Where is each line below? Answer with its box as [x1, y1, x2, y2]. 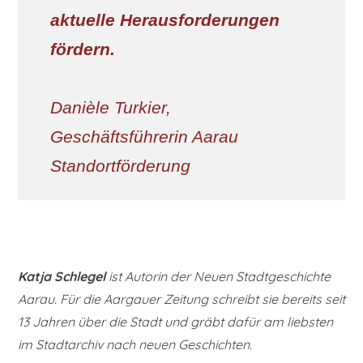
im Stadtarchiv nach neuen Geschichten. [18, 336, 252, 353]
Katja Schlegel [18, 268, 105, 285]
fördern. [50, 39, 115, 58]
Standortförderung [50, 156, 190, 175]
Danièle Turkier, [50, 97, 171, 117]
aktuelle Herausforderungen [50, 10, 280, 29]
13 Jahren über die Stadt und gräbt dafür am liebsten [18, 314, 333, 331]
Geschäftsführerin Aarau [50, 126, 238, 146]
